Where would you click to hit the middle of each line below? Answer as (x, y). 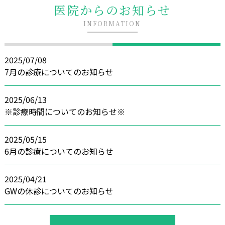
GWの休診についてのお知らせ (59, 191)
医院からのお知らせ (113, 10)
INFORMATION (113, 23)
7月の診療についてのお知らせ (59, 72)
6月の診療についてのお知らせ (59, 151)
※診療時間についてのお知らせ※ (65, 111)
